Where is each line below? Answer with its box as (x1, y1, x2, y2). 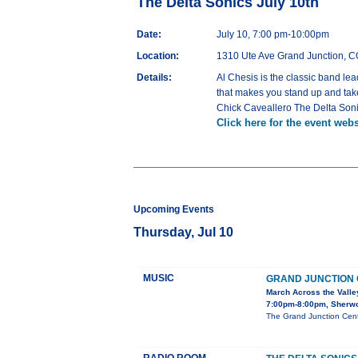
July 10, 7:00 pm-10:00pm (217, 29, 329, 41)
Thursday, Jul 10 (133, 225, 233, 240)
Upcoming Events (133, 204, 214, 216)
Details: (137, 72, 172, 84)
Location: (137, 50, 179, 62)
